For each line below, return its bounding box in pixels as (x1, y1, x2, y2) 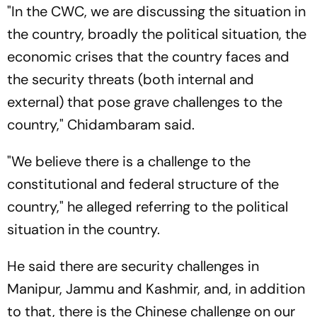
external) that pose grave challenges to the (7, 93, 282, 111)
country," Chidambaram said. (7, 115, 195, 134)
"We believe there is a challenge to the (7, 152, 250, 171)
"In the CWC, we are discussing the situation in (7, 2, 306, 21)
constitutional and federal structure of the (7, 175, 279, 193)
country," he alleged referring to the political (7, 197, 288, 216)
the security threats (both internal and (7, 70, 254, 88)
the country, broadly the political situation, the (7, 25, 306, 43)
